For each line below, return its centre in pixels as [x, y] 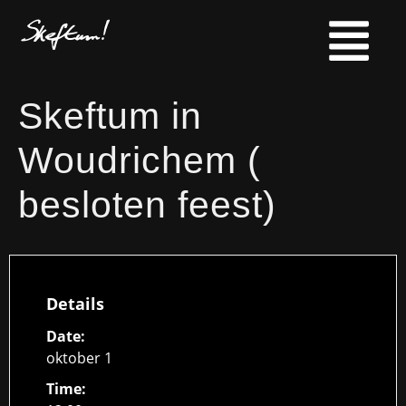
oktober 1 [79, 358]
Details [75, 304]
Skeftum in [110, 116]
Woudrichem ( [140, 160]
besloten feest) [147, 205]
